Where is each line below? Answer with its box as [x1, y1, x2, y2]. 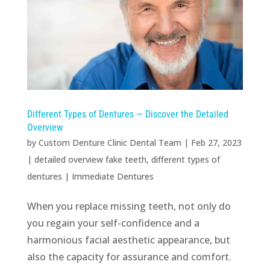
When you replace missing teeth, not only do [27, 199, 231, 213]
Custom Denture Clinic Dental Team [38, 137, 181, 149]
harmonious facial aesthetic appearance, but [27, 233, 230, 247]
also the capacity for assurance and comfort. [27, 250, 231, 264]
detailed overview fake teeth [34, 154, 146, 166]
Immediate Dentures [71, 171, 154, 183]
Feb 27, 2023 [190, 137, 242, 149]
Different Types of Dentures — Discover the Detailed [27, 108, 228, 121]
